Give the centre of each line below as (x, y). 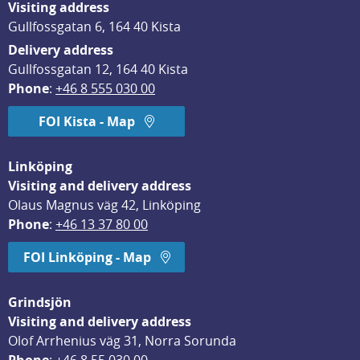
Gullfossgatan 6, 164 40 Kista (94, 27)
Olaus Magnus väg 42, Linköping (104, 205)
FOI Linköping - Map (87, 257)
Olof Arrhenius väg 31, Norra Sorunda (122, 341)
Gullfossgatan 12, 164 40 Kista (98, 69)
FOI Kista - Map (87, 121)
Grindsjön (40, 302)
